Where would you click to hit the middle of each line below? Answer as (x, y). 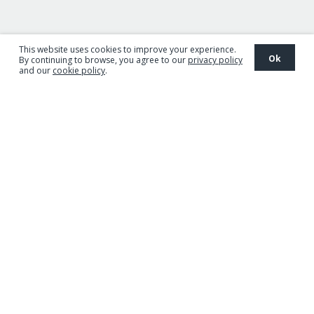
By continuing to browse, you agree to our (103, 60)
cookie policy (79, 70)
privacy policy (215, 60)
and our (36, 70)
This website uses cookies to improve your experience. (128, 49)
